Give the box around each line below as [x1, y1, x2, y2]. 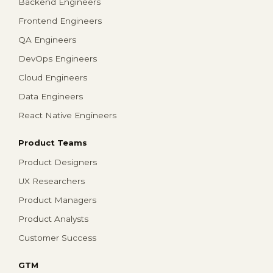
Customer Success [18, 233, 96, 243]
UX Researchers [18, 176, 85, 186]
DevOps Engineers [18, 54, 97, 64]
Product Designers [18, 157, 97, 168]
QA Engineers [18, 35, 76, 45]
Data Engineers [18, 91, 83, 102]
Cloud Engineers [18, 73, 87, 83]
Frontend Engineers [18, 16, 102, 26]
